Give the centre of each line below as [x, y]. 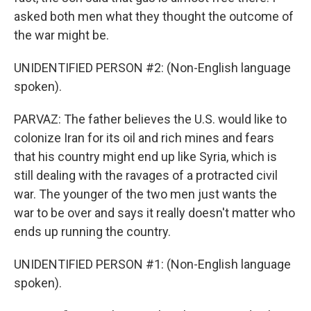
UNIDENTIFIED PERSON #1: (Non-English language [152, 264]
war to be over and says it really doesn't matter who [154, 213]
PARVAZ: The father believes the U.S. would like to [150, 119]
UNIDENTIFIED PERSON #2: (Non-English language [152, 68]
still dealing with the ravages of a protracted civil [146, 175]
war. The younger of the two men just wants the [145, 194]
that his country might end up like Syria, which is [145, 157]
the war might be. [61, 35]
